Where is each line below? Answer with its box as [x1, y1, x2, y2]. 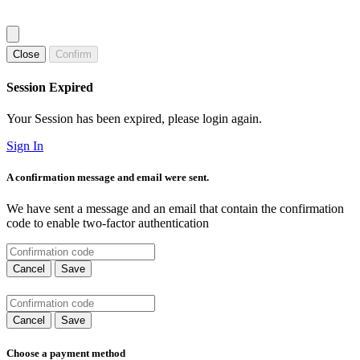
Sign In [6, 138, 43, 153]
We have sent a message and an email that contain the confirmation [6, 202, 344, 216]
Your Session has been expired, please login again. [6, 111, 262, 125]
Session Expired [6, 80, 93, 94]
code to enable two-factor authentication [6, 216, 209, 231]
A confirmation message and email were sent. [6, 171, 209, 184]
